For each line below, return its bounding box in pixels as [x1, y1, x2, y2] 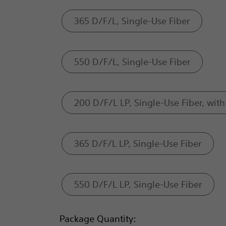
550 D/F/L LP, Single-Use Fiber [74, 179, 202, 190]
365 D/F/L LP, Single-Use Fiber [74, 138, 202, 149]
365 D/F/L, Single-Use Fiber [74, 15, 190, 26]
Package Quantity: [59, 213, 136, 224]
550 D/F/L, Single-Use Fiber [74, 56, 191, 67]
